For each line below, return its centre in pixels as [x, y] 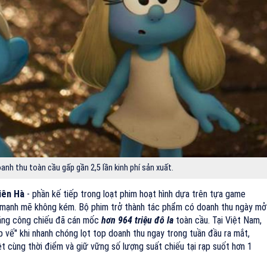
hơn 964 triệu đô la [137, 220]
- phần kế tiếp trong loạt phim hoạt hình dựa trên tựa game [135, 194]
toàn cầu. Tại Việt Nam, [218, 220]
